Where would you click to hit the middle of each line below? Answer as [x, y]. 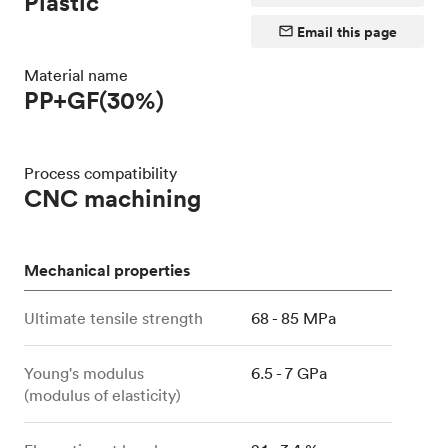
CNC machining [112, 198]
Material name [76, 75]
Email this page [347, 32]
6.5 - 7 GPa [289, 373]
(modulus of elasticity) [102, 395]
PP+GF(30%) [94, 100]
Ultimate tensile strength [113, 318]
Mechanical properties [107, 271]
